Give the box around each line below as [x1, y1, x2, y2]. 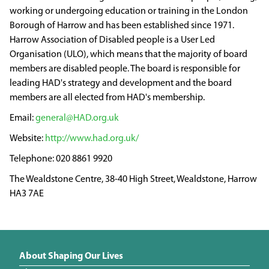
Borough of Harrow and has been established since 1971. [10, 21, 234, 31]
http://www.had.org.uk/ [45, 134, 139, 144]
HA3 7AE [10, 189, 44, 199]
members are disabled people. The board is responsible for [10, 64, 240, 74]
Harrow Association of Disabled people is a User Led [10, 35, 215, 46]
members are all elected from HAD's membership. [10, 93, 205, 103]
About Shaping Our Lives [19, 252, 123, 262]
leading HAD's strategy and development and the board [10, 79, 232, 89]
